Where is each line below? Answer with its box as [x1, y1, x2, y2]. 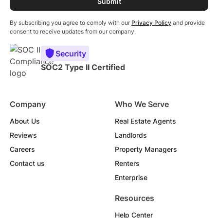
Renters [115, 159, 140, 168]
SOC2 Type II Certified [41, 62, 125, 73]
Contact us [10, 159, 45, 168]
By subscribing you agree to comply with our [10, 19, 131, 27]
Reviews [10, 131, 37, 140]
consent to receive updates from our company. [10, 28, 136, 36]
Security [55, 49, 86, 59]
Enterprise [115, 173, 147, 182]
